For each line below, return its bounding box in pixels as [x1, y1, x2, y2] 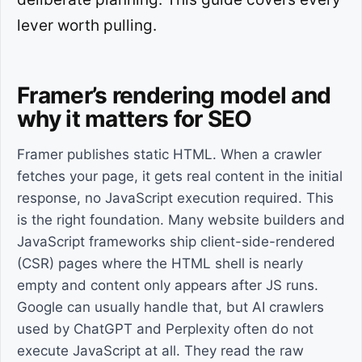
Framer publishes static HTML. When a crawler [17, 146, 322, 162]
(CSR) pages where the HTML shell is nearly [17, 255, 303, 271]
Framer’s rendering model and [17, 82, 331, 109]
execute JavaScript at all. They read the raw [17, 343, 304, 359]
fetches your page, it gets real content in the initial [17, 168, 343, 184]
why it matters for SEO [17, 105, 252, 133]
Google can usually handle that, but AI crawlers [17, 299, 324, 315]
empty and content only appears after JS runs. [17, 277, 318, 293]
